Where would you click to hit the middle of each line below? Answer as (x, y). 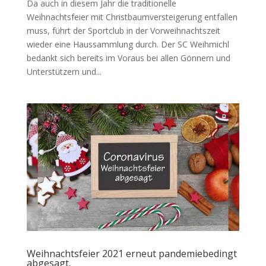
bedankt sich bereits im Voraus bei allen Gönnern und (128, 58)
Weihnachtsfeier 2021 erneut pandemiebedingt (132, 254)
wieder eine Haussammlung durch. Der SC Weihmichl (128, 45)
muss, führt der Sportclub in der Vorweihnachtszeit (123, 31)
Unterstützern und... (64, 72)
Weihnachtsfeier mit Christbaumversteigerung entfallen (132, 17)
